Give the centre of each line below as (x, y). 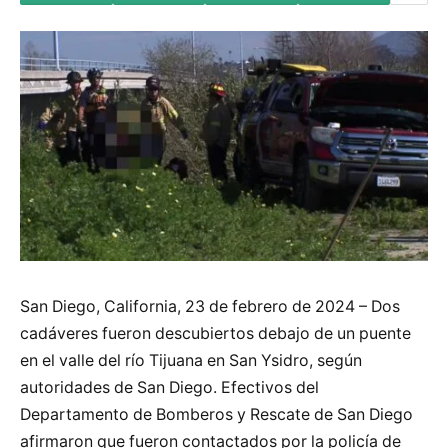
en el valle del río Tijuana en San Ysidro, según (191, 360)
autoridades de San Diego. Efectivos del (169, 387)
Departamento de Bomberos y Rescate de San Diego (216, 414)
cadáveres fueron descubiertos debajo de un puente (215, 333)
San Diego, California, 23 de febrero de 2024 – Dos (210, 306)
